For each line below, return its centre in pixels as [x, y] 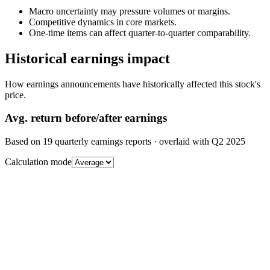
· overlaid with [181, 141]
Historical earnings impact [87, 58]
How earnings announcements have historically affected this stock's [133, 84]
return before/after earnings [97, 118]
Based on [24, 141]
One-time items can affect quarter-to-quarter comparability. [140, 33]
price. [15, 95]
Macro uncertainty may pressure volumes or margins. [130, 11]
